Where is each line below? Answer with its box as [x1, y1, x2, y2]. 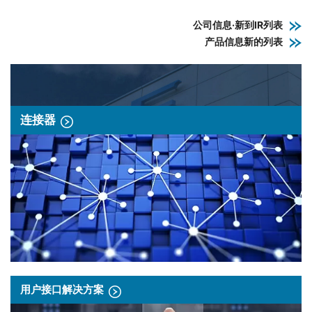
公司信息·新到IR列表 [193, 18, 283, 31]
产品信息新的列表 [205, 35, 283, 47]
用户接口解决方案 [20, 283, 104, 297]
